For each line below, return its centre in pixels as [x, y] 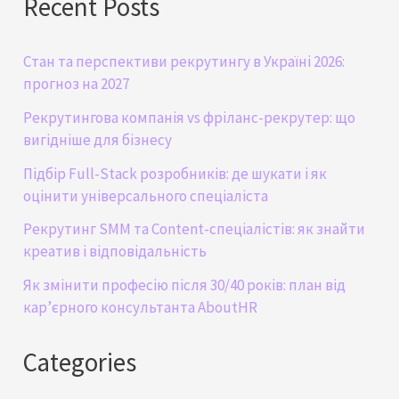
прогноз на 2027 [77, 84]
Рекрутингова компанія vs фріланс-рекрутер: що [190, 117]
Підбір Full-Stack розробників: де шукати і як [175, 173]
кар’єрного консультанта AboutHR [141, 307]
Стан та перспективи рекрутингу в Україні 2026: [184, 61]
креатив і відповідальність [115, 252]
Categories [80, 363]
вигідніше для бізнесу [98, 139]
